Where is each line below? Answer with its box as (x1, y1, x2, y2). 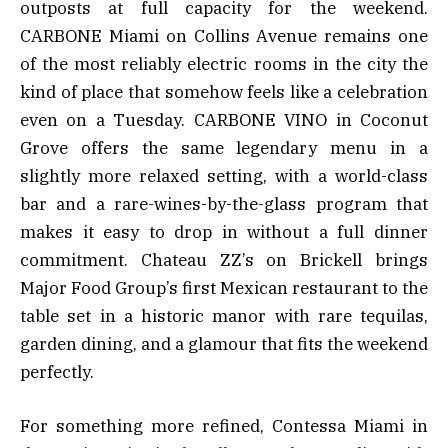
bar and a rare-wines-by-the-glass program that (20, 192, 428, 215)
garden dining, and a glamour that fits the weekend (20, 332, 428, 355)
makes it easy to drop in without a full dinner (20, 220, 428, 243)
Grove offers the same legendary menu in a (20, 136, 428, 159)
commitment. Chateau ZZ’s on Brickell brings (20, 248, 428, 271)
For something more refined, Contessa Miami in (20, 414, 428, 437)
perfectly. (20, 360, 94, 383)
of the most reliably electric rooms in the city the (20, 52, 428, 75)
